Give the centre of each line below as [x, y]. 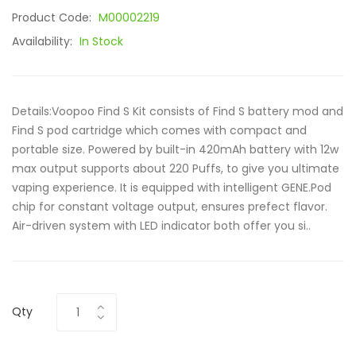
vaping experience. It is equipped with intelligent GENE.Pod [172, 188]
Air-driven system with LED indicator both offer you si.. [161, 226]
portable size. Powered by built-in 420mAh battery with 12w [175, 149]
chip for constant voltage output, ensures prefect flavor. [170, 207]
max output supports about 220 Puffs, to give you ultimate [176, 168]
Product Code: [53, 17]
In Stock [101, 41]
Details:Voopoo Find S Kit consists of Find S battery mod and [178, 111]
